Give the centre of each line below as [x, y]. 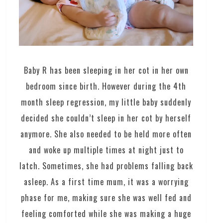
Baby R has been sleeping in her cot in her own [106, 70]
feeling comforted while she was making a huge [106, 213]
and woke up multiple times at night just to [106, 150]
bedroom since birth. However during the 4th [106, 86]
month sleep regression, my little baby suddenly [106, 102]
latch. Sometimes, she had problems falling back [106, 166]
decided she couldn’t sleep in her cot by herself [106, 118]
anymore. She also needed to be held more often [106, 134]
